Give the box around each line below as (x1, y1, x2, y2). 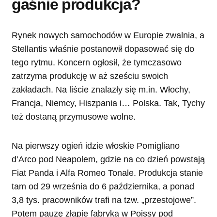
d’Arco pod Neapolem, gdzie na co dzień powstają (12, 154, 205, 164)
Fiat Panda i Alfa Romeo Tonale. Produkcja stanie (12, 168, 203, 178)
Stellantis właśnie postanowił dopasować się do (12, 44, 194, 54)
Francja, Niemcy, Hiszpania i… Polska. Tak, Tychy (12, 98, 205, 108)
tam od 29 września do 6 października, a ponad (12, 181, 194, 191)
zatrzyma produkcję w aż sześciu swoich (12, 71, 168, 81)
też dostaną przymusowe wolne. (12, 111, 136, 122)
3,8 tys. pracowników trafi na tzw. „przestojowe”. (12, 195, 196, 205)
